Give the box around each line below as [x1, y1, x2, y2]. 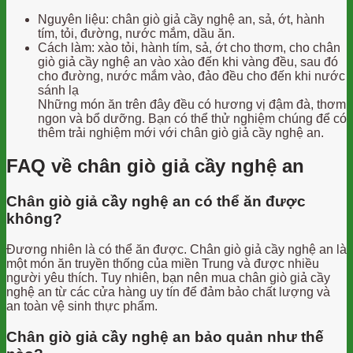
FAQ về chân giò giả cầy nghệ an [6, 155, 304, 177]
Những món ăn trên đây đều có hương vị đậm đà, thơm [38, 97, 346, 111]
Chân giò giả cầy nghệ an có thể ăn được [6, 193, 306, 210]
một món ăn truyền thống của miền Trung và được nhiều [6, 257, 319, 271]
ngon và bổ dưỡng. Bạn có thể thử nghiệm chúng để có [38, 111, 347, 125]
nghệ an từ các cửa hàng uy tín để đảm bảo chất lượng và [6, 285, 330, 299]
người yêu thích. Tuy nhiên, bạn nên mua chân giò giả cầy [6, 271, 330, 285]
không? [6, 210, 62, 228]
